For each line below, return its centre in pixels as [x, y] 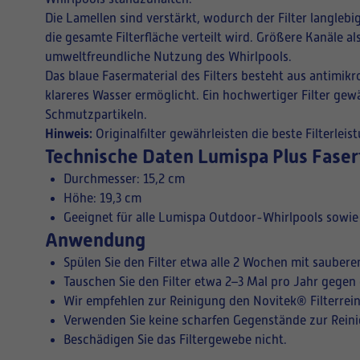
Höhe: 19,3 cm [102, 198]
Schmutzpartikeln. [96, 115]
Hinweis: [69, 134]
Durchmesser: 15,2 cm [124, 179]
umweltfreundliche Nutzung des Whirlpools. [168, 57]
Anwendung [95, 240]
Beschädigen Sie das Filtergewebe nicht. [175, 340]
